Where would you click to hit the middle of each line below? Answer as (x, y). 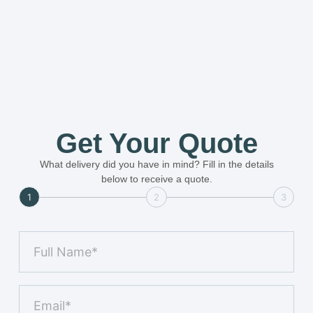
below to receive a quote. (156, 179)
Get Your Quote (156, 144)
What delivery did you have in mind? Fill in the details (156, 165)
